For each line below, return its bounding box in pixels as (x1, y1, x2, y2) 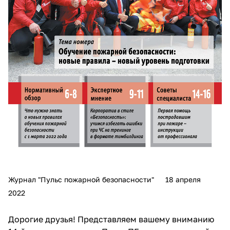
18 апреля (165, 175, 201, 184)
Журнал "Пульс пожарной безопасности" (8, 175, 154, 184)
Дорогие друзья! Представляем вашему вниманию (8, 214, 214, 224)
